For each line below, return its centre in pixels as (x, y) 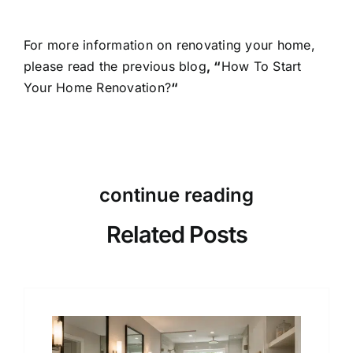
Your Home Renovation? (97, 87)
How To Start (261, 66)
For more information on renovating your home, (169, 45)
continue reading (176, 195)
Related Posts (176, 234)
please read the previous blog (115, 66)
